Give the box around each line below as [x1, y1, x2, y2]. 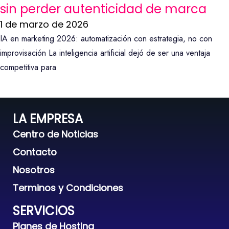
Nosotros [13, 164, 55, 177]
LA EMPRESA [13, 110, 83, 128]
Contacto [13, 146, 57, 159]
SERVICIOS [13, 202, 75, 220]
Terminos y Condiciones [13, 181, 123, 195]
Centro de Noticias [13, 128, 98, 141]
